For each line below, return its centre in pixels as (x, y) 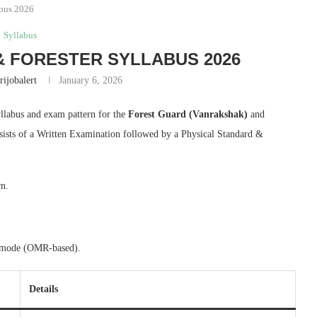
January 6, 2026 (91, 80)
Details (44, 289)
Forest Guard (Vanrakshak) (188, 114)
